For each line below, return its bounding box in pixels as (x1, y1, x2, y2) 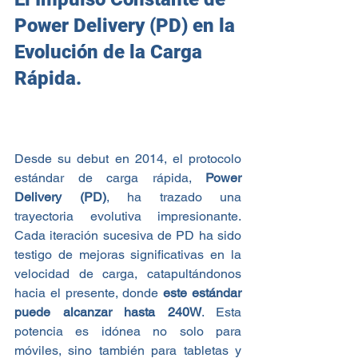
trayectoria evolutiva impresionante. (14, 208, 241, 224)
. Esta (201, 304, 241, 320)
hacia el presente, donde (14, 284, 164, 300)
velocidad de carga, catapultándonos (14, 265, 241, 281)
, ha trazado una (105, 189, 241, 205)
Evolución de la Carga (14, 40, 207, 63)
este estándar (163, 284, 242, 300)
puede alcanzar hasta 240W (14, 304, 201, 320)
